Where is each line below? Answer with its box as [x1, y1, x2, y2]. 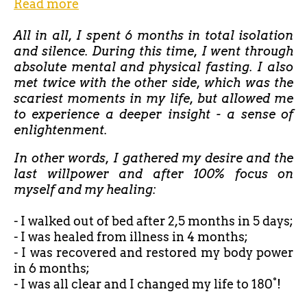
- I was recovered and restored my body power [14, 245, 293, 260]
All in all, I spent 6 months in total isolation [14, 27, 293, 42]
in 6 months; [14, 260, 90, 275]
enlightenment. [14, 122, 108, 137]
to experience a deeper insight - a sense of [14, 106, 293, 121]
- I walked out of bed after [14, 213, 168, 228]
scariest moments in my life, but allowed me [14, 90, 293, 106]
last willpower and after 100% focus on [14, 166, 293, 181]
